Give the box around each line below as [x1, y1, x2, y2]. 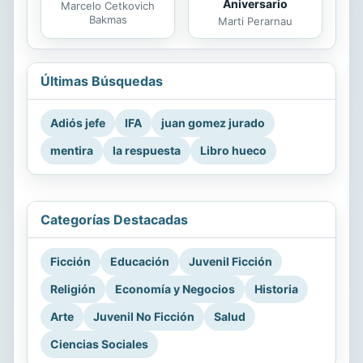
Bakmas [88, 13, 127, 27]
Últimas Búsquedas [41, 73, 163, 90]
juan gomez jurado [161, 116, 265, 130]
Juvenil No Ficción [93, 310, 194, 324]
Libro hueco [200, 143, 267, 158]
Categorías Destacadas [41, 211, 188, 228]
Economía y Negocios [115, 282, 235, 297]
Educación [110, 254, 169, 269]
